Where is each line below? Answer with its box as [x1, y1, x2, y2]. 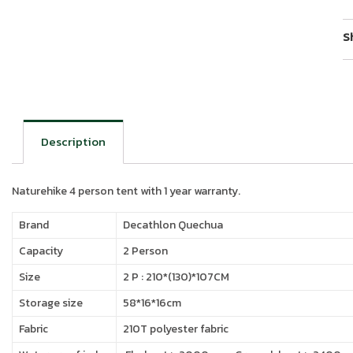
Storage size [19, 294, 83, 311]
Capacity [19, 242, 63, 259]
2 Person [123, 242, 168, 259]
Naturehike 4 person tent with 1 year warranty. [12, 182, 240, 199]
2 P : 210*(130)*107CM [123, 268, 229, 285]
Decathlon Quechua [123, 216, 223, 233]
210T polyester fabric [123, 320, 229, 337]
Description [41, 132, 106, 151]
